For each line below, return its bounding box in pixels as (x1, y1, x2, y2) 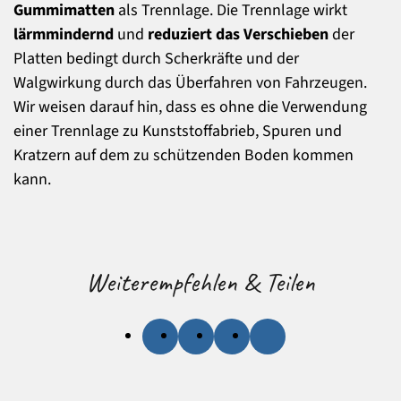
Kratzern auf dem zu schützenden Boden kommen (13, 144, 354, 167)
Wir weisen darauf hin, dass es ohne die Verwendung (13, 96, 367, 119)
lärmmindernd (13, 23, 114, 47)
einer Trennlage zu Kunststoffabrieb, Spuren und (13, 120, 342, 143)
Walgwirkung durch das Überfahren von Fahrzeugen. (13, 72, 367, 95)
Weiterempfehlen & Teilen (86, 265, 315, 300)
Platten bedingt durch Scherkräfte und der (13, 47, 299, 71)
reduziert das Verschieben (148, 23, 328, 47)
